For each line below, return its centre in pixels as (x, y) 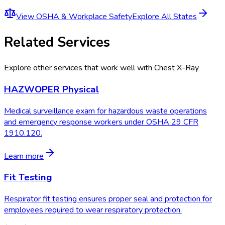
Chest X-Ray (177, 68)
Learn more (24, 156)
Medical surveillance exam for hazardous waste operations (105, 111)
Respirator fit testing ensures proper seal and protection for (108, 199)
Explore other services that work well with (79, 68)
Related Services (57, 42)
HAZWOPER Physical (51, 89)
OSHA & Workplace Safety (84, 16)
